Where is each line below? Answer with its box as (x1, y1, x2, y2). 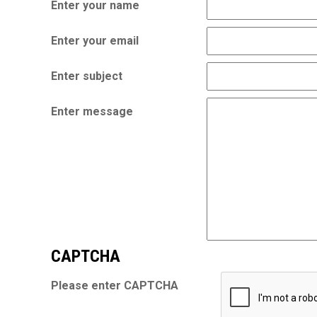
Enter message (51, 104, 133, 118)
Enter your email (51, 33, 139, 47)
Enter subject (51, 69, 122, 83)
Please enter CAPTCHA (51, 278, 178, 292)
